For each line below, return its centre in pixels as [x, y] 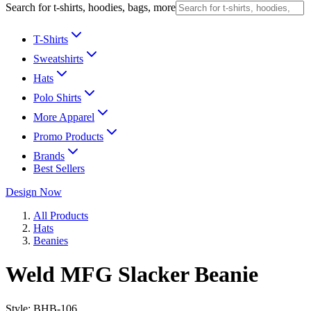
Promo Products [68, 136]
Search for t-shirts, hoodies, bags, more [91, 7]
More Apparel [64, 117]
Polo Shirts [57, 98]
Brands [49, 156]
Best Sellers [59, 168]
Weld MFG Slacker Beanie [132, 275]
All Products [61, 216]
